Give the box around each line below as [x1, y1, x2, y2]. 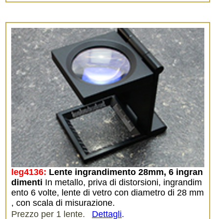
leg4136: [11, 167, 46, 177]
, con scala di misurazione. [11, 197, 115, 208]
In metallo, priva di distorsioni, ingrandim [43, 177, 202, 187]
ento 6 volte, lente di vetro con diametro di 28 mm [11, 187, 204, 197]
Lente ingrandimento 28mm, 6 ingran [49, 167, 203, 177]
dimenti [11, 177, 43, 187]
